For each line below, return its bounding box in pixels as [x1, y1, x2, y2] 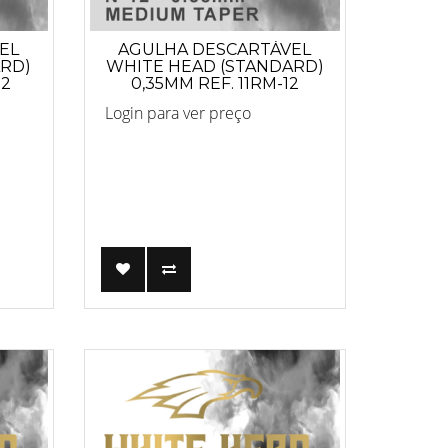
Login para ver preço [104, 101, 251, 124]
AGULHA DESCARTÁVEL [118, 39, 312, 59]
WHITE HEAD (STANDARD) [105, 56, 324, 76]
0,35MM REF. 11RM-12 [130, 73, 299, 93]
